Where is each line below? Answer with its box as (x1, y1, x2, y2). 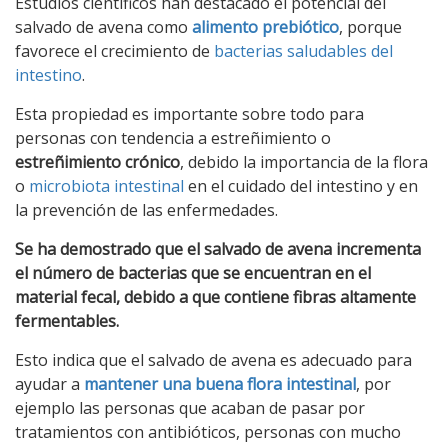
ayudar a (15, 373, 84, 395)
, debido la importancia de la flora (180, 151, 428, 173)
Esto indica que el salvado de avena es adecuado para (15, 349, 412, 371)
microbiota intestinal (29, 175, 184, 197)
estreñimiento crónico (15, 151, 180, 173)
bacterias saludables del (214, 40, 393, 62)
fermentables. (15, 310, 119, 332)
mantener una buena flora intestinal (84, 373, 356, 395)
